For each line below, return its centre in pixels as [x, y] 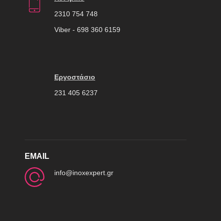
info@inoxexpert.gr [84, 172]
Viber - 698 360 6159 [87, 29]
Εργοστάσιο [75, 77]
